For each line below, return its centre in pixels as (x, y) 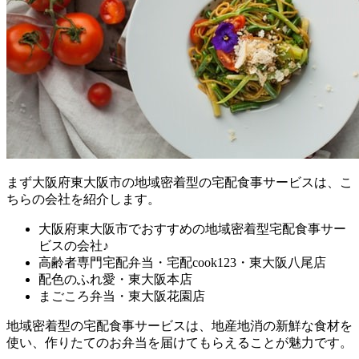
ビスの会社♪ (74, 245)
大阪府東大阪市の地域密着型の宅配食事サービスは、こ (192, 182)
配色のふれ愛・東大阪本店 (115, 279)
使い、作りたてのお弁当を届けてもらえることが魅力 (160, 342)
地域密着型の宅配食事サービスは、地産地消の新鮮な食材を (179, 325)
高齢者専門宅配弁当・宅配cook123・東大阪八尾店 (182, 262)
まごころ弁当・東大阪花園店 (122, 296)
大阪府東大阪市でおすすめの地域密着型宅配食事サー (192, 228)
